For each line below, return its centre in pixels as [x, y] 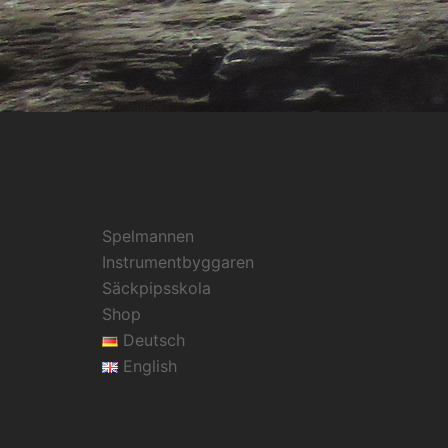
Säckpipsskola [156, 287]
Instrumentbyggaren [178, 261]
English [149, 365]
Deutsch [153, 339]
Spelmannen [148, 235]
